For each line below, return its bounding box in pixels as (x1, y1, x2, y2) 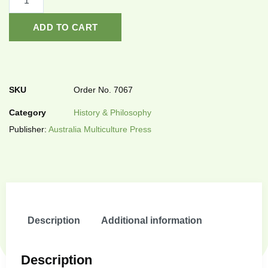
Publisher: (9, 124, 48, 135)
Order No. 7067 (74, 85, 133, 95)
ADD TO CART (33, 22, 98, 33)
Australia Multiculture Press (48, 124, 151, 135)
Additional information (100, 215, 202, 226)
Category (9, 108, 46, 118)
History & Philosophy (74, 108, 151, 118)
